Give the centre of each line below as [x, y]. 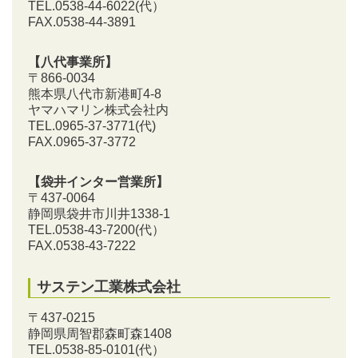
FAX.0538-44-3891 [82, 22]
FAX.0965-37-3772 [82, 142]
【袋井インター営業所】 [98, 182]
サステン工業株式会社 [109, 287]
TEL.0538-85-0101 [82, 350]
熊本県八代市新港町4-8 [95, 94]
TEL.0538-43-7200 [82, 230]
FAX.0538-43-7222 [82, 246]
